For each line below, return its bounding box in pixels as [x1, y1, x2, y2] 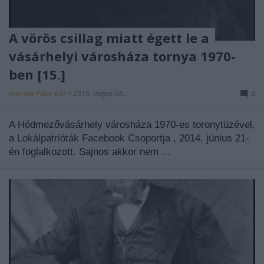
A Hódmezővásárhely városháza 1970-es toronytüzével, [9, 118, 255, 130]
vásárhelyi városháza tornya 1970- [9, 47, 236, 65]
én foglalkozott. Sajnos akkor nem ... [9, 146, 170, 157]
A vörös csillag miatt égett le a [9, 28, 209, 47]
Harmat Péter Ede [9, 87, 68, 98]
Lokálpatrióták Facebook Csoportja [17, 132, 173, 144]
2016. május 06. [73, 87, 125, 98]
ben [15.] [9, 65, 65, 83]
